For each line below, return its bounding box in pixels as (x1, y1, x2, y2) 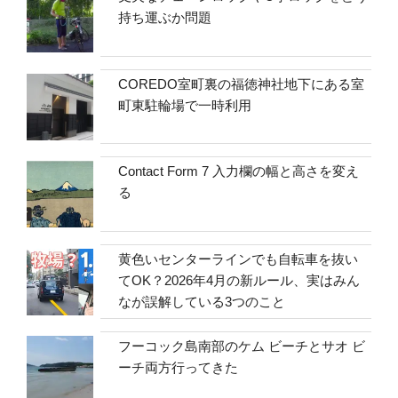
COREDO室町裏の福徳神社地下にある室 (118, 76, 365, 92)
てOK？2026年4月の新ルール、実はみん (118, 272, 361, 288)
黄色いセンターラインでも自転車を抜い (118, 251, 359, 267)
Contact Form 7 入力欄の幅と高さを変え (118, 163, 360, 179)
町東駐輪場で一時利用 (118, 97, 252, 113)
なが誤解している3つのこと (118, 293, 286, 309)
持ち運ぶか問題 (118, 10, 212, 26)
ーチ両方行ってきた (118, 360, 239, 376)
